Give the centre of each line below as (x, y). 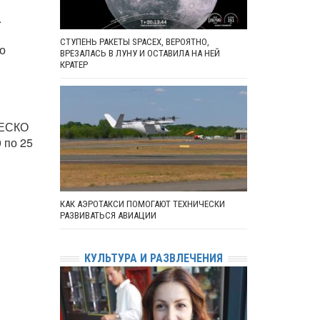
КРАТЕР (74, 65)
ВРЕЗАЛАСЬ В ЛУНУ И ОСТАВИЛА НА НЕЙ (140, 54)
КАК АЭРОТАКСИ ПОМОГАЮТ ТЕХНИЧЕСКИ (142, 204)
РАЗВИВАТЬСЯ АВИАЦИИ (108, 216)
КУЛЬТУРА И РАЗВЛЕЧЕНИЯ (153, 259)
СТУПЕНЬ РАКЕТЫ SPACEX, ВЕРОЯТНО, (134, 42)
